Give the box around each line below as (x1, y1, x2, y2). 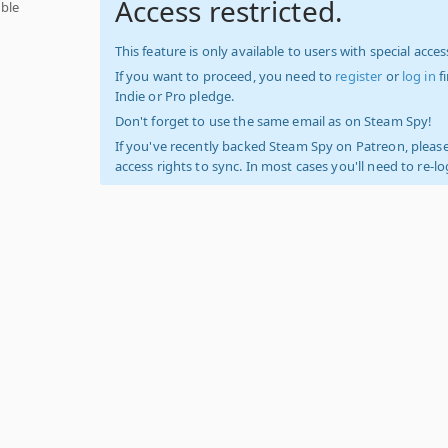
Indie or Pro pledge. (114, 87, 235, 105)
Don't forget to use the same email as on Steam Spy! (114, 112, 433, 130)
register (335, 67, 383, 85)
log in (401, 67, 436, 85)
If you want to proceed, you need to (114, 67, 336, 85)
